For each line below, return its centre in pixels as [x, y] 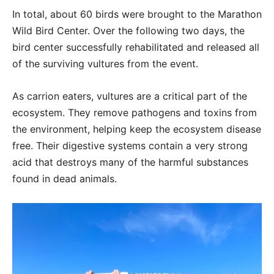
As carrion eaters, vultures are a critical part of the [130, 96]
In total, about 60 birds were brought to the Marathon [137, 14]
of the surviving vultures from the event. [105, 64]
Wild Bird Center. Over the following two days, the [128, 31]
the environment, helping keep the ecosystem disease [137, 129]
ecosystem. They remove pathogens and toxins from [135, 113]
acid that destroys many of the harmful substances [130, 162]
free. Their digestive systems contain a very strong [130, 146]
